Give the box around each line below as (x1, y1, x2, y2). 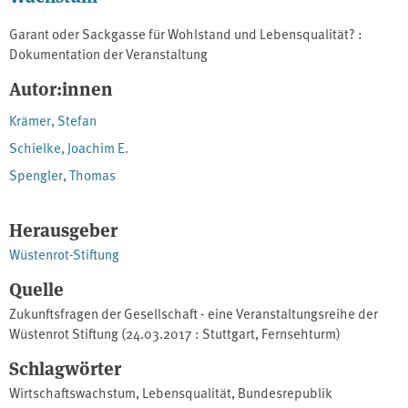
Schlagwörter (9, 354, 121, 382)
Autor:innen (9, 75, 113, 102)
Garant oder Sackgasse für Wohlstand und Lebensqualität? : (9, 24, 362, 44)
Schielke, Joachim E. (9, 138, 128, 158)
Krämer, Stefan (9, 110, 97, 130)
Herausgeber (9, 216, 117, 243)
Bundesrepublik (238, 382, 332, 403)
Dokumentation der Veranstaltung (9, 44, 208, 64)
